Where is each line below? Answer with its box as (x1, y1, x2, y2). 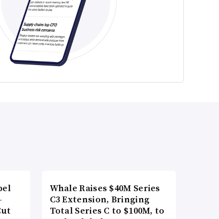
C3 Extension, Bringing (49, 193, 150, 206)
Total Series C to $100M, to (49, 204, 165, 217)
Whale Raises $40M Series (49, 182, 160, 195)
